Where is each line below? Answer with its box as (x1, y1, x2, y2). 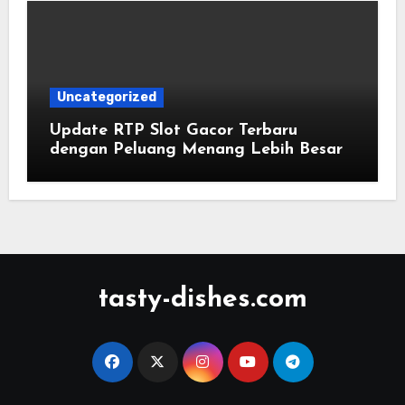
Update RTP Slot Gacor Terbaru (49, 122, 297, 140)
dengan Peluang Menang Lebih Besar (49, 141, 343, 159)
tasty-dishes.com (98, 286, 307, 315)
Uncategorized (56, 89, 156, 106)
